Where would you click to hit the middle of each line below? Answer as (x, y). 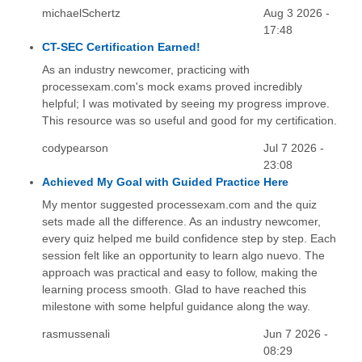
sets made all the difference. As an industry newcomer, (181, 222)
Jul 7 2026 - (294, 147)
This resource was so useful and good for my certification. (189, 120)
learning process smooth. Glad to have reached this (174, 290)
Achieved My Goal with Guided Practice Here (165, 181)
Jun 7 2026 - (296, 334)
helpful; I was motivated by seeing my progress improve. (185, 103)
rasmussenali (76, 334)
